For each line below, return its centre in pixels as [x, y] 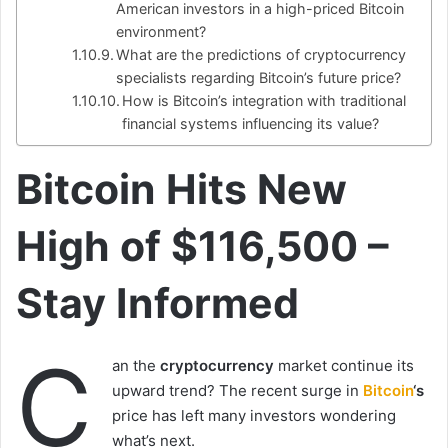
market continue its [344, 365]
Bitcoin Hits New [181, 189]
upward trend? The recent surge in [237, 390]
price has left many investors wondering [254, 415]
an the [136, 365]
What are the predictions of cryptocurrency [261, 55]
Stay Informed [157, 303]
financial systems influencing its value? [251, 124]
